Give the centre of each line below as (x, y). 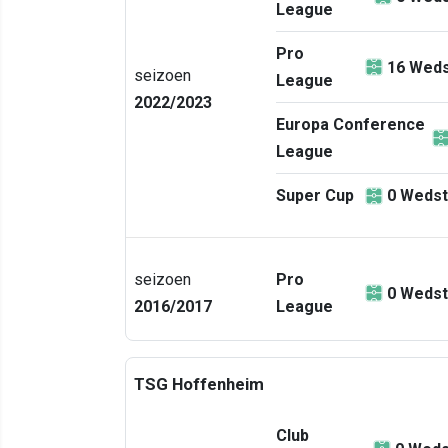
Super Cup (315, 195)
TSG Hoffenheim (199, 384)
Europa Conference (350, 124)
